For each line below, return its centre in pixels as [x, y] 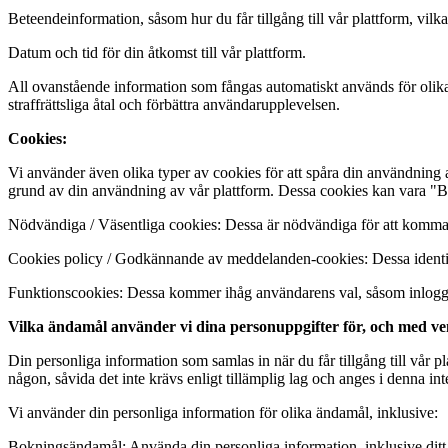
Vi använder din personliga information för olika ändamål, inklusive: [223, 412]
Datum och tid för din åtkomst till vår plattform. [157, 52]
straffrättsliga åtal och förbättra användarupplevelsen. [174, 104]
